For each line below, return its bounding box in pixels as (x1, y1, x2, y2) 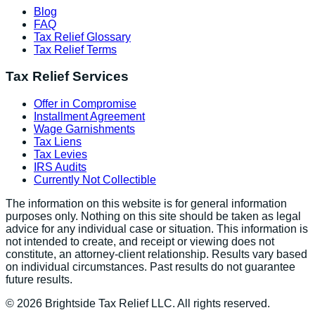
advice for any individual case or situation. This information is (6, 222, 308, 235)
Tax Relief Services (6, 69, 129, 84)
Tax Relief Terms (34, 43, 117, 56)
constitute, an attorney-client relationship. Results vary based (6, 247, 307, 260)
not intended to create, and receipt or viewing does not (6, 235, 274, 247)
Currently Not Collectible (34, 173, 156, 186)
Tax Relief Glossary (34, 30, 131, 43)
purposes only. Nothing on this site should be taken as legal (6, 210, 301, 222)
